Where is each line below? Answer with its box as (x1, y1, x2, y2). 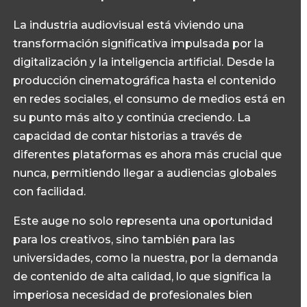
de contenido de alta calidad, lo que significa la (13, 270, 272, 283)
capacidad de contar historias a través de (13, 130, 243, 143)
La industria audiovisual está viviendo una (13, 19, 245, 32)
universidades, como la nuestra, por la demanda (13, 251, 279, 265)
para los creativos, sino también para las (13, 233, 236, 246)
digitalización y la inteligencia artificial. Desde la (13, 56, 275, 69)
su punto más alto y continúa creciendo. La (13, 111, 251, 124)
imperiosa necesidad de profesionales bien (13, 288, 253, 302)
